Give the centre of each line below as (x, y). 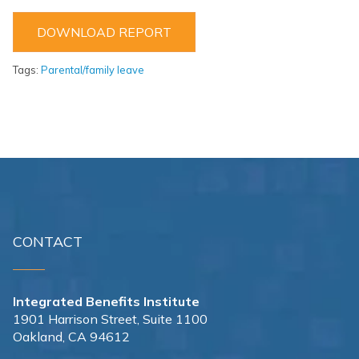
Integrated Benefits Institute (108, 302)
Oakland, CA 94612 (71, 337)
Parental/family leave (93, 69)
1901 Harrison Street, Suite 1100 (110, 319)
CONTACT (48, 241)
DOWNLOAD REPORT (104, 32)
